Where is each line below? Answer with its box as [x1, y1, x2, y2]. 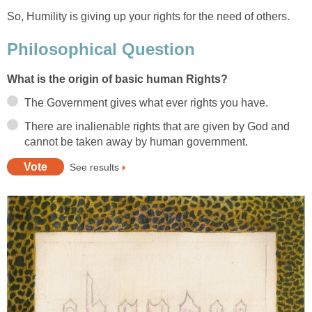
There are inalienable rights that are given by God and [24, 120, 290, 133]
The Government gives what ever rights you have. [24, 97, 268, 109]
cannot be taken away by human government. [24, 136, 248, 148]
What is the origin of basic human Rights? [7, 73, 228, 86]
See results [70, 161, 119, 173]
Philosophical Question [7, 40, 195, 59]
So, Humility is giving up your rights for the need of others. [7, 10, 290, 22]
